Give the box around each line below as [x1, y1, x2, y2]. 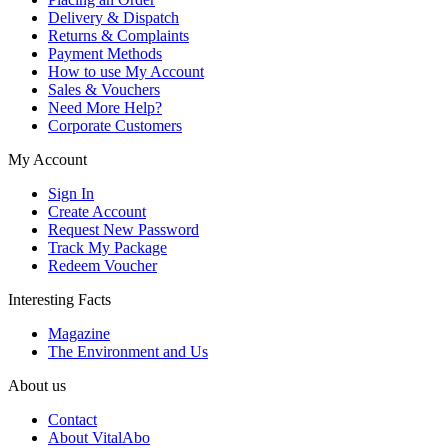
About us [8, 376, 66, 394]
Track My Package [48, 238, 167, 256]
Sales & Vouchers [48, 80, 160, 98]
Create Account [48, 202, 146, 220]
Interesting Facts [8, 290, 111, 308]
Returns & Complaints [48, 26, 189, 44]
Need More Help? [48, 98, 162, 116]
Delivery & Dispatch [48, 8, 179, 26]
